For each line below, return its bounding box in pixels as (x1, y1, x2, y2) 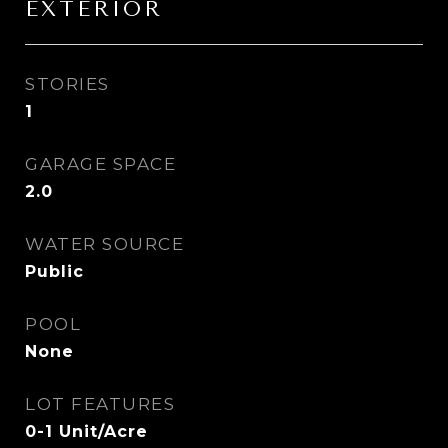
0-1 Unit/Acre (25, 422, 148, 441)
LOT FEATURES (25, 394, 175, 414)
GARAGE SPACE (25, 154, 176, 174)
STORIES (25, 74, 110, 94)
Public (25, 262, 84, 281)
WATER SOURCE (25, 234, 184, 254)
